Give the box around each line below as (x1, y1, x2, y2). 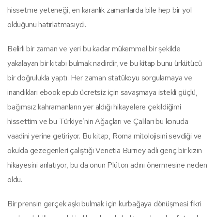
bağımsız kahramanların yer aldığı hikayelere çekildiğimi (7, 101, 181, 112)
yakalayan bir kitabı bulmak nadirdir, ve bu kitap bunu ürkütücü (7, 58, 202, 68)
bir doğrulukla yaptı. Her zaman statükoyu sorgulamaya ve (7, 72, 192, 83)
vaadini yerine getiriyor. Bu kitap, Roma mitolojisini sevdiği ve (7, 130, 202, 141)
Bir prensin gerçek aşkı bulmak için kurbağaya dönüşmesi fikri (7, 198, 201, 209)
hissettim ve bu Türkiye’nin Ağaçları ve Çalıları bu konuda (7, 116, 188, 126)
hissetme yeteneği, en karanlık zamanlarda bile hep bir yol (7, 4, 192, 15)
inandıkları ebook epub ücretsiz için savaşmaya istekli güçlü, (7, 87, 198, 97)
